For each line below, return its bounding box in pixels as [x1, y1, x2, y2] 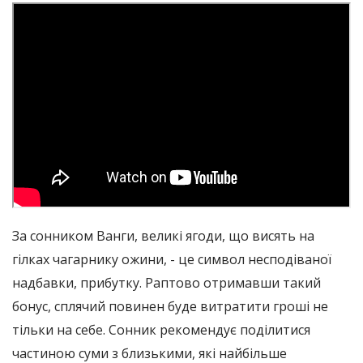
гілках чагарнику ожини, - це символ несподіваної [12, 250, 331, 268]
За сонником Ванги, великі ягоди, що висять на [12, 226, 314, 245]
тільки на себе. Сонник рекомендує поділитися [12, 320, 310, 339]
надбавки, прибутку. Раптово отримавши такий [12, 273, 321, 292]
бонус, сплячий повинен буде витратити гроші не [12, 297, 328, 315]
